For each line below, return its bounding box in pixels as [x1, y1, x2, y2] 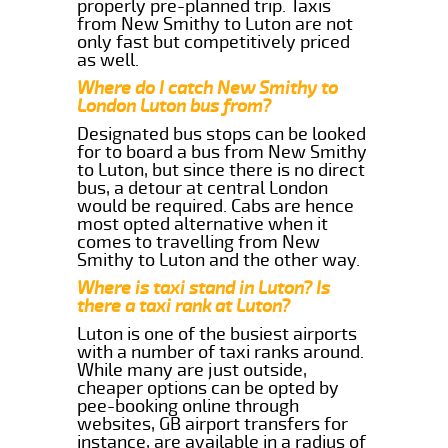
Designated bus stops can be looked [77, 122, 367, 145]
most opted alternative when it [77, 212, 329, 235]
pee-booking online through [77, 394, 300, 417]
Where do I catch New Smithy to [77, 76, 339, 99]
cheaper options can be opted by [77, 376, 340, 399]
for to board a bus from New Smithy [77, 140, 368, 163]
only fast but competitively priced [77, 30, 351, 53]
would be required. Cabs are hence [77, 194, 355, 217]
